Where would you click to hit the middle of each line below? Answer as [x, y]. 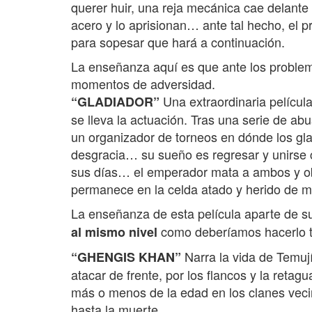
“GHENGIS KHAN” [128, 257]
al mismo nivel [116, 232]
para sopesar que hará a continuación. [178, 42]
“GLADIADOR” [115, 102]
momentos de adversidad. [143, 84]
